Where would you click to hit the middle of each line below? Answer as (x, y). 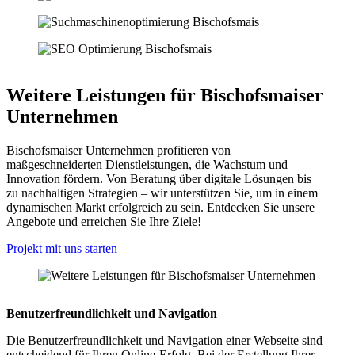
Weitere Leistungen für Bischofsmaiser (165, 95)
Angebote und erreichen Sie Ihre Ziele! (104, 222)
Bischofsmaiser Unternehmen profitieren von (118, 151)
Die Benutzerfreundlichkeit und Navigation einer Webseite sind (164, 340)
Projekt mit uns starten (62, 249)
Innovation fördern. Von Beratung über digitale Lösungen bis (159, 179)
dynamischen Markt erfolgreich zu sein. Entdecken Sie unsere (160, 208)
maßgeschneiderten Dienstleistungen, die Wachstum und (147, 165)
